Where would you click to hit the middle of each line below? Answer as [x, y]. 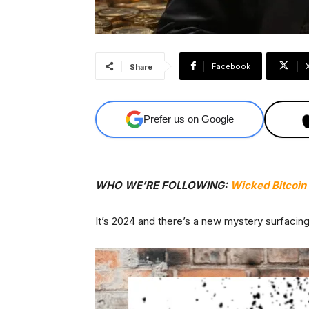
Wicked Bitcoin [268, 185]
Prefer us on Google [189, 119]
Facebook [231, 66]
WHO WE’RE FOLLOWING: [163, 185]
